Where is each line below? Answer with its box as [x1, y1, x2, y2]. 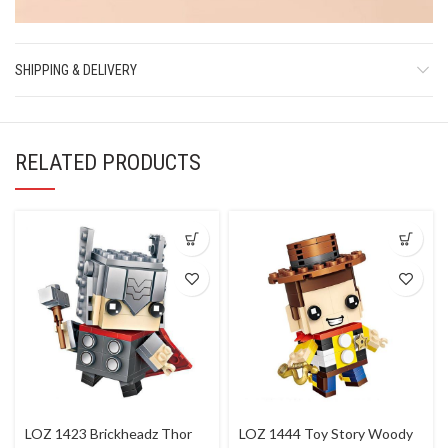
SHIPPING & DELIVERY [15, 62, 137, 79]
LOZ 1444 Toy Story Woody [239, 425, 413, 443]
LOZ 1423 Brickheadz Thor [25, 425, 192, 443]
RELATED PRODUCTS [15, 150, 201, 176]
